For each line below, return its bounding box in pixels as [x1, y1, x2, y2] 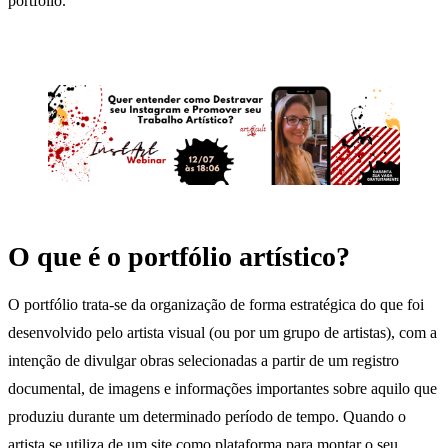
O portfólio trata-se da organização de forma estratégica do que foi [8, 295, 424, 313]
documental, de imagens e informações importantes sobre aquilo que [8, 379, 437, 397]
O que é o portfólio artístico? [8, 241, 350, 273]
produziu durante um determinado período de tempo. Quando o [8, 407, 406, 425]
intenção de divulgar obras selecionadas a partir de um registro [8, 351, 399, 369]
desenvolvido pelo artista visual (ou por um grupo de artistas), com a [8, 323, 437, 341]
